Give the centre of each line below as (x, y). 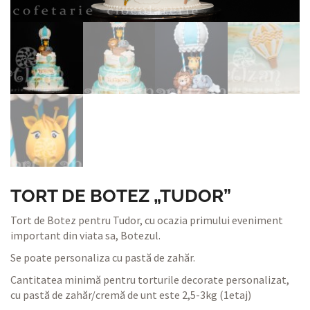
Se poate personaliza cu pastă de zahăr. (103, 257)
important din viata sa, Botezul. (85, 235)
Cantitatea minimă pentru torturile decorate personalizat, (150, 279)
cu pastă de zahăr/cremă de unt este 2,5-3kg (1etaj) (131, 294)
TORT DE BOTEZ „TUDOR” (121, 195)
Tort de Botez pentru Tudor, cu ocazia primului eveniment (147, 220)
